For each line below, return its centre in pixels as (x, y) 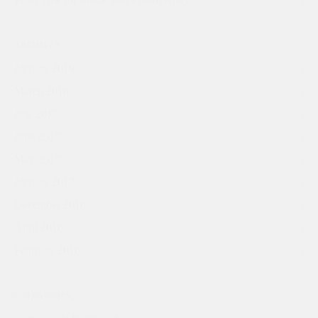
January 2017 (44, 182)
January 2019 (44, 68)
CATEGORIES (43, 295)
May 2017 (37, 159)
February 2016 (47, 250)
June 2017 (37, 137)
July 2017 (36, 114)
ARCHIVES (37, 45)
